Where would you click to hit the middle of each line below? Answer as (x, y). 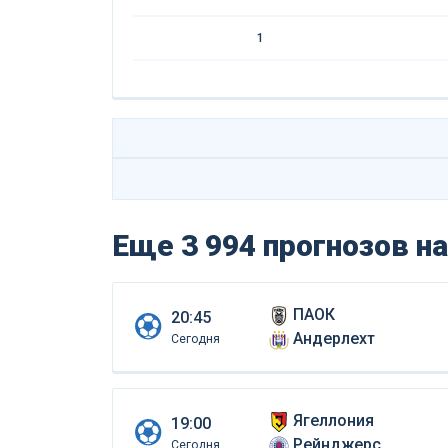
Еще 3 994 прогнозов (264, 245)
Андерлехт (333, 338)
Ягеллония (333, 420)
